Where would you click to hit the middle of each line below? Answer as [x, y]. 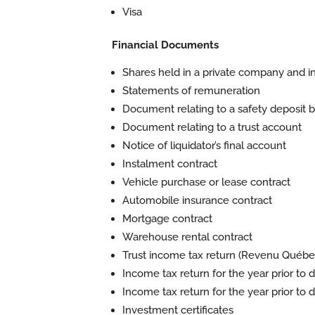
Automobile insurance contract [197, 200]
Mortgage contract [167, 219]
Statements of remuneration [191, 91]
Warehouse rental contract [187, 237]
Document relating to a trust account [212, 127]
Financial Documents [165, 45]
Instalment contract [169, 164]
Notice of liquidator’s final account [204, 146]
